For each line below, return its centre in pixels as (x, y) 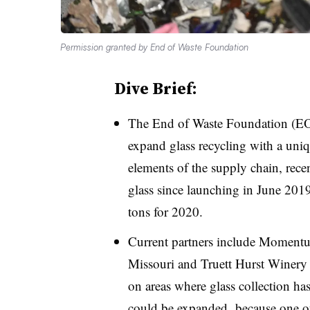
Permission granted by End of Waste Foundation (154, 47)
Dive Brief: (155, 88)
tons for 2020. (165, 211)
